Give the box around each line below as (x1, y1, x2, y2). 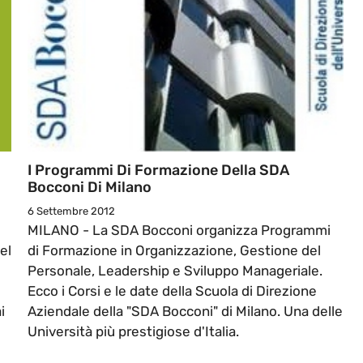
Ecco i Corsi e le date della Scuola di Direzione (28, 283, 317, 300)
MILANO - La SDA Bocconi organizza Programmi (28, 222, 331, 239)
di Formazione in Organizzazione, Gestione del (28, 242, 321, 259)
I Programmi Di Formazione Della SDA (28, 161, 289, 180)
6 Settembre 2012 (28, 205, 115, 218)
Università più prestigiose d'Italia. (28, 323, 239, 340)
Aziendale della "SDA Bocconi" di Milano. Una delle (28, 303, 343, 320)
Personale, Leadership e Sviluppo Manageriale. (28, 263, 322, 280)
